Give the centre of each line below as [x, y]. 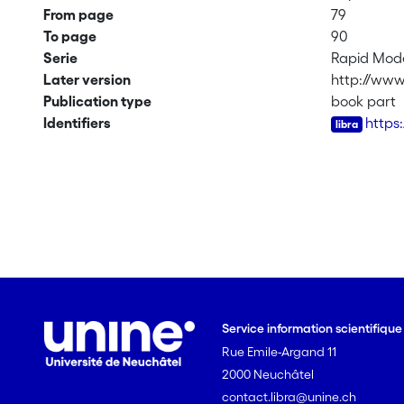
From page [78, 14]
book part [364, 101]
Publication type [97, 101]
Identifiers [77, 123]
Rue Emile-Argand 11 [280, 352]
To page [69, 36]
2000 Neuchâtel [268, 374]
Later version [87, 79]
